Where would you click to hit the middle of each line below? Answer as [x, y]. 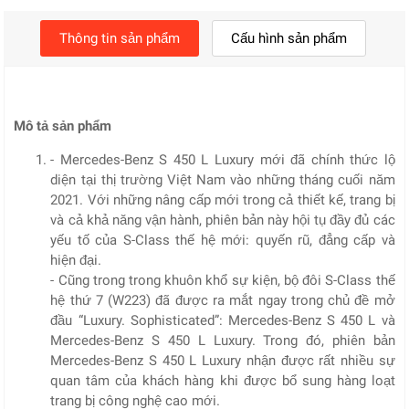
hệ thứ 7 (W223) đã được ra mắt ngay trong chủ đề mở [223, 301]
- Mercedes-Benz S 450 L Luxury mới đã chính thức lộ [223, 160]
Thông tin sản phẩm [120, 39]
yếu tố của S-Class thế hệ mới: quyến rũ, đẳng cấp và [223, 241]
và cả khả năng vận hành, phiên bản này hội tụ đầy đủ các [223, 220]
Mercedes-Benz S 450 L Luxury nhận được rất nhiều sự [223, 361]
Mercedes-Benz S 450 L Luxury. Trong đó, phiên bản [223, 341]
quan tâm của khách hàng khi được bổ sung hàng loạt [223, 381]
